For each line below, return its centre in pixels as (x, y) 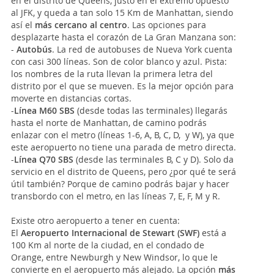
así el (23, 25)
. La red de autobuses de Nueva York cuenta (142, 49)
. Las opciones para (167, 25)
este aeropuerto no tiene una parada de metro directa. (124, 147)
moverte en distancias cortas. (71, 98)
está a (213, 233)
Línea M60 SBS (44, 110)
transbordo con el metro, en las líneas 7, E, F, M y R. (116, 196)
